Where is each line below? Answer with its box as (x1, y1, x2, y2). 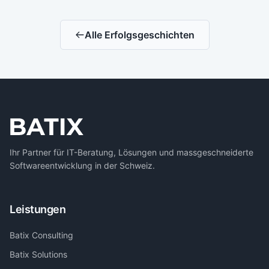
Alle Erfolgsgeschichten (84, 29, 195, 41)
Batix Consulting (10, 230, 73, 240)
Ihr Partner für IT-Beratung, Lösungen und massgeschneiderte (10, 147, 253, 157)
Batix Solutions (10, 249, 67, 259)
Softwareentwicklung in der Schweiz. (10, 160, 155, 171)
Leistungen (10, 203, 66, 216)
